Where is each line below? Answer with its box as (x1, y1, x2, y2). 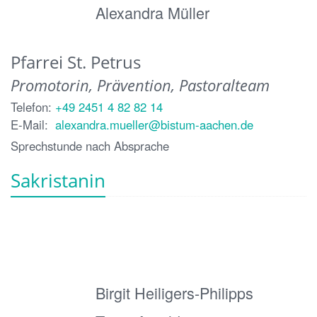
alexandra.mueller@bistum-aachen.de (55, 116, 253, 134)
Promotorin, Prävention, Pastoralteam (11, 75, 270, 96)
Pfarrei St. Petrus (11, 50, 141, 74)
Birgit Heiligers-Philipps (96, 282, 253, 304)
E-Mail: (11, 116, 48, 134)
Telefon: (11, 98, 52, 116)
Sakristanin (11, 168, 105, 194)
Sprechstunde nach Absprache (11, 137, 169, 155)
